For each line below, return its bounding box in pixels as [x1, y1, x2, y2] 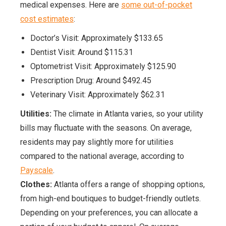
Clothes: [20, 180, 52, 189]
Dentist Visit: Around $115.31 [30, 47, 133, 57]
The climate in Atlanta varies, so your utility [51, 109, 203, 119]
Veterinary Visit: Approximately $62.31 [30, 90, 165, 99]
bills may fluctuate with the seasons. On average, [20, 123, 192, 133]
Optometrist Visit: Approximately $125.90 [30, 62, 176, 71]
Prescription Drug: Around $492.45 [30, 76, 151, 85]
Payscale [20, 165, 53, 175]
